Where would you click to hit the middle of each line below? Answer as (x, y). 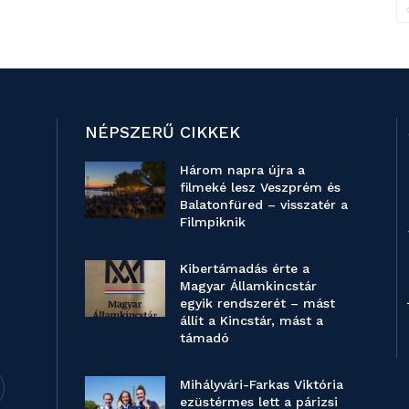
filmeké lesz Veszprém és (260, 188)
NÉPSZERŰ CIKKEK (163, 132)
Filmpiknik (212, 222)
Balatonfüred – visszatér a (263, 205)
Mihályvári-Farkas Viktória (261, 385)
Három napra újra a (242, 170)
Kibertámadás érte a (244, 269)
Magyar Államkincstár (248, 286)
